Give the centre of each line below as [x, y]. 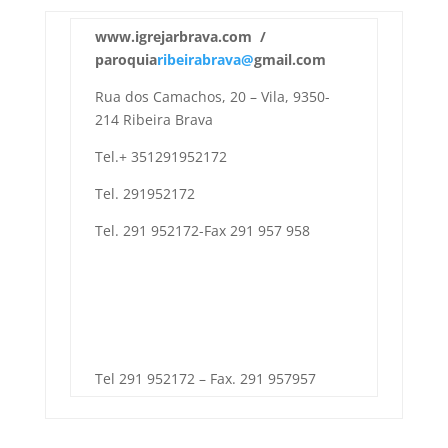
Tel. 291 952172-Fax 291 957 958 [202, 230]
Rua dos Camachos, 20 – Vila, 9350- [212, 96]
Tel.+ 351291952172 [160, 156]
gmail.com [289, 59]
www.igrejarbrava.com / [182, 36]
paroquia [125, 59]
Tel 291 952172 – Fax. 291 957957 [205, 378]
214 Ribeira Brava [153, 119]
